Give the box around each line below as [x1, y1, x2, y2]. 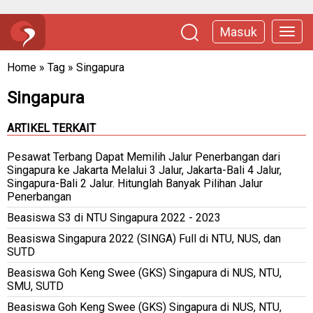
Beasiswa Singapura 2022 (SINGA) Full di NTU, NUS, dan [7, 231, 281, 245]
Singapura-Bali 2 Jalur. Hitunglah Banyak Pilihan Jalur [7, 176, 263, 190]
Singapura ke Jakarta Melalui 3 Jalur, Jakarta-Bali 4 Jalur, [7, 163, 282, 177]
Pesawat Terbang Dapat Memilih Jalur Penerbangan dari [7, 150, 280, 163]
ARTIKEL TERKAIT [7, 121, 96, 135]
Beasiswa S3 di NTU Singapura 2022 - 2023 [7, 210, 221, 224]
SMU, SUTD [7, 279, 64, 293]
